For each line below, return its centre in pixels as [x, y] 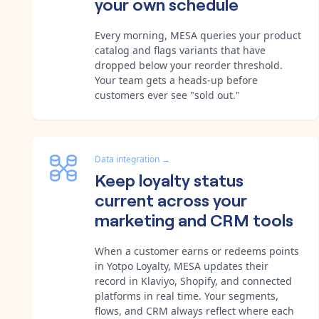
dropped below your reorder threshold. [189, 65]
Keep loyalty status [169, 179]
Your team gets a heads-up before [176, 80]
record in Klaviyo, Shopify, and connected [193, 281]
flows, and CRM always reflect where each [194, 310]
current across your [171, 199]
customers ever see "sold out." [167, 95]
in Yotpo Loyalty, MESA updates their [182, 266]
